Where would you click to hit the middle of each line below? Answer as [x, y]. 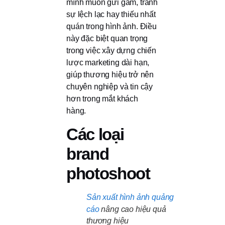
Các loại [95, 134]
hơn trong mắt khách [102, 99]
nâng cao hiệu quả [133, 209]
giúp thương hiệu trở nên [110, 75]
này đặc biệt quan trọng [107, 39]
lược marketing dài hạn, [108, 63]
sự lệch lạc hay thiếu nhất [111, 15]
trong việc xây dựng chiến [111, 51]
